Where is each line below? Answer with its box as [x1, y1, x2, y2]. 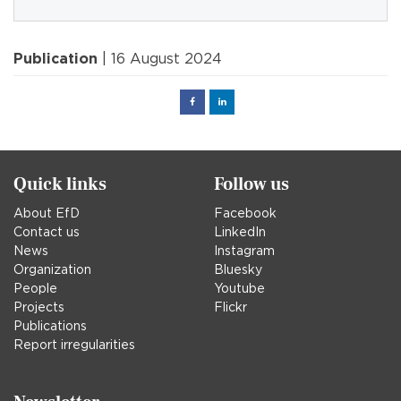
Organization [13, 262, 91, 277]
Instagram [214, 243, 275, 259]
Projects [13, 300, 64, 315]
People [13, 281, 57, 296]
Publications [13, 319, 87, 334]
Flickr [214, 300, 247, 315]
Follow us [214, 173, 289, 197]
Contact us [13, 225, 80, 240]
